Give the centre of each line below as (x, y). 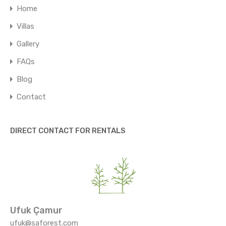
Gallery (28, 44)
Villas (25, 26)
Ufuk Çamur (36, 210)
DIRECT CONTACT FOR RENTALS (68, 131)
